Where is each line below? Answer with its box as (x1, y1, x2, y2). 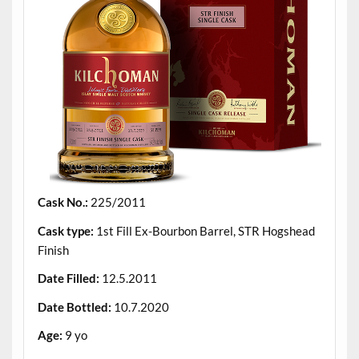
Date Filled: (37, 271, 99, 286)
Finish (37, 242, 69, 257)
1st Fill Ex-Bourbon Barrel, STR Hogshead (93, 223, 315, 238)
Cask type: (37, 223, 94, 238)
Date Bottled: (37, 299, 111, 314)
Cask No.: (37, 195, 88, 210)
